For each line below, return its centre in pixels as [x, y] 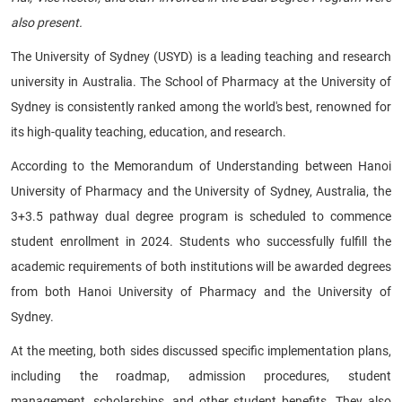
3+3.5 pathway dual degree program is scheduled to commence [201, 216]
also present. [47, 22]
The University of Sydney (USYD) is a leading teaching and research [201, 56]
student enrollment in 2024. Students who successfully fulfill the [201, 241]
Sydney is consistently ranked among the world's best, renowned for [201, 106]
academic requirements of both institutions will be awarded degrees [201, 266]
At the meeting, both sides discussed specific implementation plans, [201, 350]
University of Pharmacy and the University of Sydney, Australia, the [201, 191]
